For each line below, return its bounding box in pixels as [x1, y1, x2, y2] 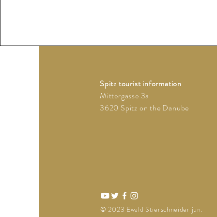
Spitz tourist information [100, 78, 182, 89]
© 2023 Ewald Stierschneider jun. [100, 204, 203, 214]
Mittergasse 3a [100, 90, 150, 101]
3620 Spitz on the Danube [100, 102, 189, 113]
